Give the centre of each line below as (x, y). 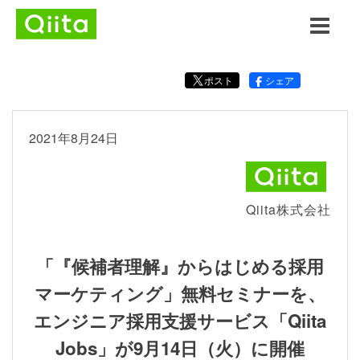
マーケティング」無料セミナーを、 (180, 293)
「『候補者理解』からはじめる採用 (180, 266)
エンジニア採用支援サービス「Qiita (180, 321)
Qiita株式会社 (288, 209)
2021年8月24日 (74, 138)
